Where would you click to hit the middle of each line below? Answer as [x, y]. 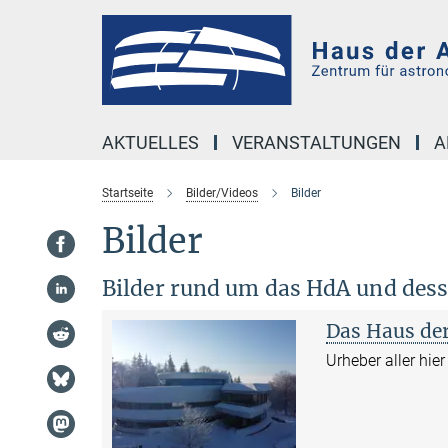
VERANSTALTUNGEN [316, 142]
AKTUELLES [150, 142]
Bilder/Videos [222, 193]
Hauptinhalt [46, 18]
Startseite [127, 193]
